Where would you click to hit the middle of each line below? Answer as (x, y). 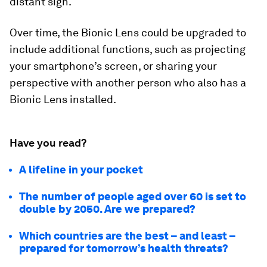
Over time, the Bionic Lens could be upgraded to (128, 32)
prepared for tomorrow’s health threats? (124, 248)
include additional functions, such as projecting (128, 49)
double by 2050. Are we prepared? (107, 209)
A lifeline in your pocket (81, 170)
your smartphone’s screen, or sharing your (113, 66)
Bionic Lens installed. (63, 99)
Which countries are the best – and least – (127, 236)
